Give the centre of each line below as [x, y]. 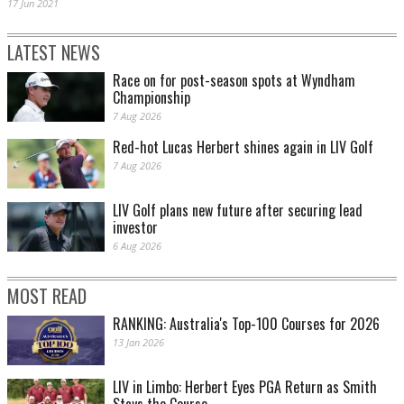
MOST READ [47, 296]
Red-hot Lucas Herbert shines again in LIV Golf [243, 147]
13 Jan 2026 [138, 343]
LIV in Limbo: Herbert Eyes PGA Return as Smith [245, 387]
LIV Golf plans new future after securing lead [238, 211]
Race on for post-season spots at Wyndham [234, 81]
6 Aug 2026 [137, 246]
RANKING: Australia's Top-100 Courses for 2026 [246, 324]
